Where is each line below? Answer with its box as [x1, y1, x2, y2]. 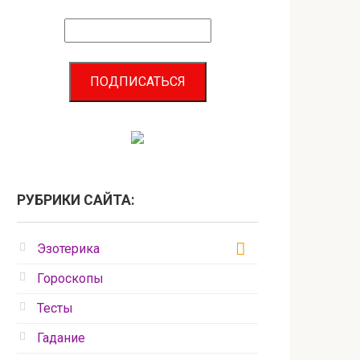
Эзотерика [37, 241, 100, 257]
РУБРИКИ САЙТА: [17, 192, 135, 209]
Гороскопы [37, 271, 104, 287]
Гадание [37, 330, 85, 346]
